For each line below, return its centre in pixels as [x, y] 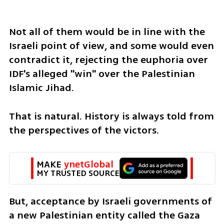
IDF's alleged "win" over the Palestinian [102, 74]
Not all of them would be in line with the [107, 32]
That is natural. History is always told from [111, 116]
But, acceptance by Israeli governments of [110, 201]
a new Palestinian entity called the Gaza [104, 215]
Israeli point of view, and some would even [111, 46]
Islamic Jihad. [41, 88]
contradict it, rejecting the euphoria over [108, 60]
